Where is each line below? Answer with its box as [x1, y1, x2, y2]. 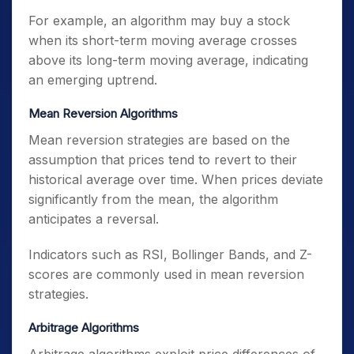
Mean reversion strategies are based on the [28, 132, 290, 148]
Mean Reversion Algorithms [28, 106, 178, 121]
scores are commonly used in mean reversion [28, 266, 304, 282]
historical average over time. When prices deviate [28, 171, 323, 187]
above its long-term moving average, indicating [28, 52, 308, 68]
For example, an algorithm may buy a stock [28, 13, 290, 28]
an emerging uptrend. [28, 72, 157, 88]
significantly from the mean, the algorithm [28, 191, 278, 207]
